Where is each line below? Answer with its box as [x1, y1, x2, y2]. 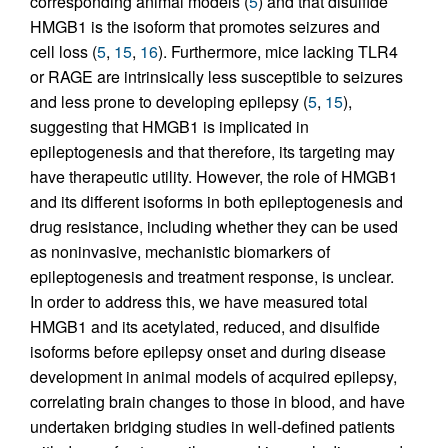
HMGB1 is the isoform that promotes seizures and [30, 15, 380, 39]
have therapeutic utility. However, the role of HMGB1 [30, 165, 398, 189]
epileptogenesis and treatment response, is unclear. [30, 265, 394, 289]
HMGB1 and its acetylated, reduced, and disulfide [30, 315, 380, 339]
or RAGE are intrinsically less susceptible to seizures [30, 65, 403, 89]
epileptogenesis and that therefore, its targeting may [30, 140, 395, 164]
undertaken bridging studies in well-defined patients [30, 415, 395, 439]
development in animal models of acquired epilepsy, [30, 365, 397, 389]
